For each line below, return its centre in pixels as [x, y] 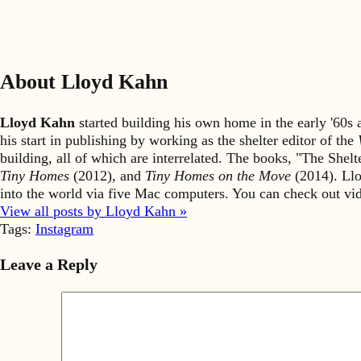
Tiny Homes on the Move [218, 175]
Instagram [64, 228]
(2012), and [107, 175]
